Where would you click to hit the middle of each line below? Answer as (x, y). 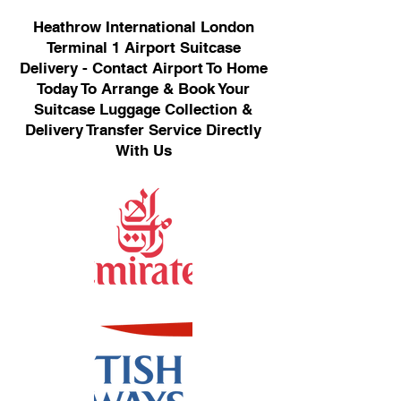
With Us (143, 150)
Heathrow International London (143, 27)
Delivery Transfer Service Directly (143, 130)
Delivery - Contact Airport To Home (143, 68)
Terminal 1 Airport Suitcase (143, 47)
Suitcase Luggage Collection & (143, 109)
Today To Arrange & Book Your (143, 89)
